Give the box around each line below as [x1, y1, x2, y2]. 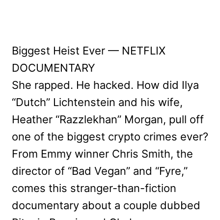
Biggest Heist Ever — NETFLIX [12, 44, 165, 57]
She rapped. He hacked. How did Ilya [12, 78, 199, 91]
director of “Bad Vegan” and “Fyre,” [12, 164, 188, 177]
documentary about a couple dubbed [12, 198, 200, 212]
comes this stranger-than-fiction [12, 181, 176, 194]
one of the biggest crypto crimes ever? [12, 130, 208, 143]
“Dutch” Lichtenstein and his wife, [12, 95, 183, 109]
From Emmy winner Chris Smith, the [12, 147, 193, 160]
